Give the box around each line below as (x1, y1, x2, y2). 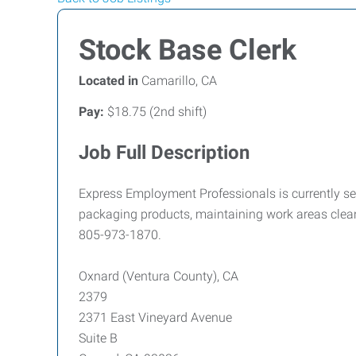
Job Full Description (79, 141, 250, 164)
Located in (79, 73, 138, 88)
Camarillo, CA (138, 73, 217, 88)
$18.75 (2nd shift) (104, 104, 207, 119)
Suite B (79, 331, 118, 346)
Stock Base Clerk (79, 33, 296, 67)
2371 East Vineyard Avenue (79, 310, 232, 325)
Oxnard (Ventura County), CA (79, 269, 238, 284)
